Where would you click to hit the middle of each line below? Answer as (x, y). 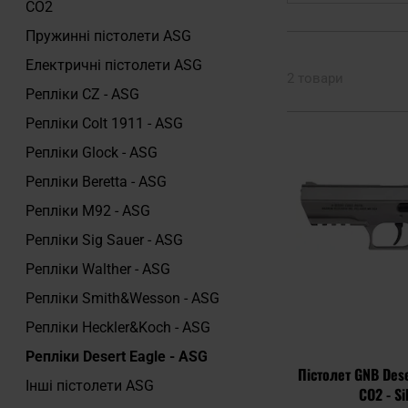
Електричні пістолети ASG (114, 65)
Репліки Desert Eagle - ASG (117, 357)
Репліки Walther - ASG (98, 269)
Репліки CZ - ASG (82, 94)
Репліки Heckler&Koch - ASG (118, 327)
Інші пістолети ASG (90, 386)
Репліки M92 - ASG (88, 211)
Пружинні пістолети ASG (108, 36)
